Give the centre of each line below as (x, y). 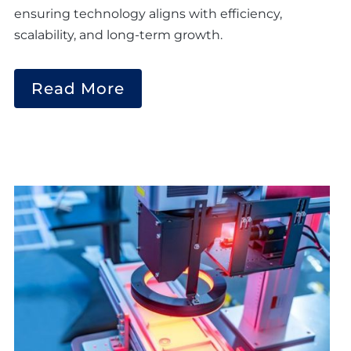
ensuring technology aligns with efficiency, (148, 14)
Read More (78, 89)
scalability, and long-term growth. (118, 35)
